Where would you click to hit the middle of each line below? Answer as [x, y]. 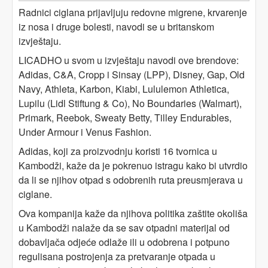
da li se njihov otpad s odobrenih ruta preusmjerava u [131, 180]
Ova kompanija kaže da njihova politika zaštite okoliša [133, 214]
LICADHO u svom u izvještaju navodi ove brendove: [129, 60]
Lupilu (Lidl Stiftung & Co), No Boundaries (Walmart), [130, 103]
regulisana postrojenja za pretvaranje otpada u [117, 257]
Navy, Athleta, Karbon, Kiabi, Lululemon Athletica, [124, 89]
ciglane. [35, 194]
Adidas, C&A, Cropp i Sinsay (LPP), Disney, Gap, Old [132, 75]
